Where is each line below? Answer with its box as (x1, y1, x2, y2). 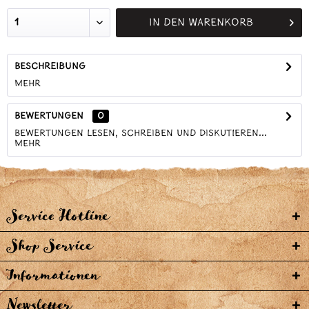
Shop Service (7, 238, 92, 254)
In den (148, 17, 185, 28)
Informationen (7, 268, 99, 283)
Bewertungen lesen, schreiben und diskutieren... (14, 128, 267, 139)
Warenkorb (188, 17, 253, 28)
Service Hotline (7, 208, 109, 224)
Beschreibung (14, 61, 86, 72)
